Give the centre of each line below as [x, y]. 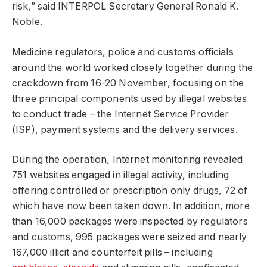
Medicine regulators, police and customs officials [123, 52]
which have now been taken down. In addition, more [131, 206]
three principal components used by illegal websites [130, 98]
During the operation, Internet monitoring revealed [127, 160]
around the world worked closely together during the [133, 67]
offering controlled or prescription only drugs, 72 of [130, 191]
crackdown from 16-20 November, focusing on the [128, 83]
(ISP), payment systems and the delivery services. [125, 129]
